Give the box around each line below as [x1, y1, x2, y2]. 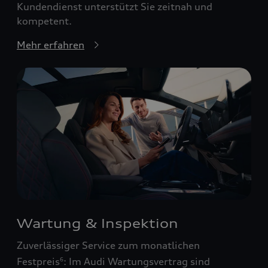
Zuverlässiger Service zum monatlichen [17, 239, 200, 251]
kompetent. [17, 15, 72, 28]
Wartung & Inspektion [17, 215, 178, 231]
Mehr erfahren [17, 39, 84, 51]
